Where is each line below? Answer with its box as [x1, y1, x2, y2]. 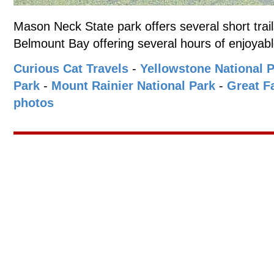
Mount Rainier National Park [51, 79, 215, 92]
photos [13, 96, 54, 109]
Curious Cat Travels [13, 62, 128, 75]
